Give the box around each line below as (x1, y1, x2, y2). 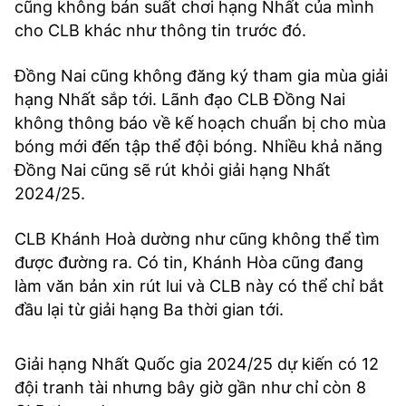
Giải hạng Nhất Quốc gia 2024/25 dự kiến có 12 (14, 354, 379, 373)
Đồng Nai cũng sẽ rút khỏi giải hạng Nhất (14, 160, 331, 179)
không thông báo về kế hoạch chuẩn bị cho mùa (14, 113, 386, 132)
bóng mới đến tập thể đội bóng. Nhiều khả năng (14, 137, 382, 156)
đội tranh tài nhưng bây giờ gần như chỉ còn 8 (14, 378, 366, 397)
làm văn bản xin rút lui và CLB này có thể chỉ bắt (14, 276, 384, 295)
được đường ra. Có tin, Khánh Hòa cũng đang (14, 253, 363, 272)
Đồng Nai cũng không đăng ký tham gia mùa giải (14, 66, 388, 85)
